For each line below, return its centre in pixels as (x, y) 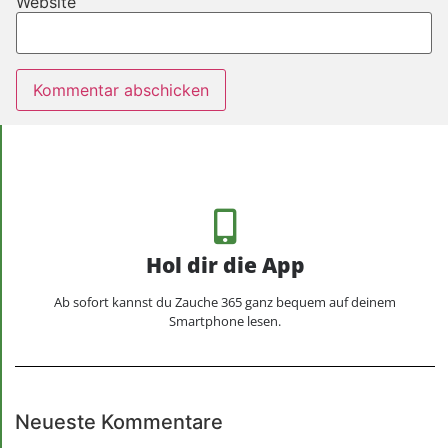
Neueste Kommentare (119, 421)
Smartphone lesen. (225, 320)
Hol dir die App (225, 264)
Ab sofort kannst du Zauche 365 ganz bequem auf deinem (225, 301)
